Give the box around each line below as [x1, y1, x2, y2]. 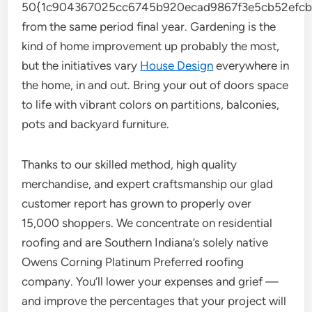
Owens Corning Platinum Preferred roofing [22, 255, 244, 269]
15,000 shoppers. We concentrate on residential [22, 216, 273, 230]
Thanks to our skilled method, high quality [22, 157, 237, 171]
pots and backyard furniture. [22, 117, 170, 131]
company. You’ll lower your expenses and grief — [22, 274, 279, 288]
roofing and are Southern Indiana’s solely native [22, 235, 269, 249]
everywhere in [213, 58, 290, 72]
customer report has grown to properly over [22, 196, 252, 210]
